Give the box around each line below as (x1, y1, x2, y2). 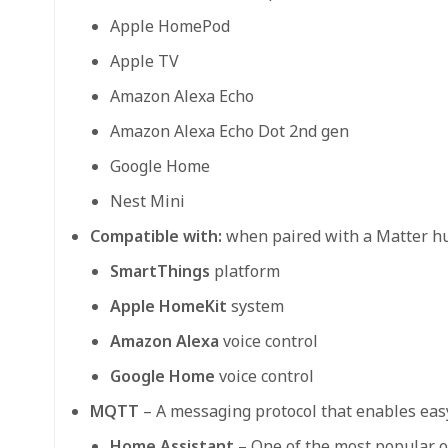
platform (210, 259, 280, 282)
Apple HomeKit (110, 294, 227, 317)
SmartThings (110, 259, 210, 282)
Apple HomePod (110, 14, 230, 37)
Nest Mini (110, 189, 185, 212)
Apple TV (110, 49, 179, 72)
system (227, 294, 284, 317)
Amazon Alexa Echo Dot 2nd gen (110, 119, 349, 142)
